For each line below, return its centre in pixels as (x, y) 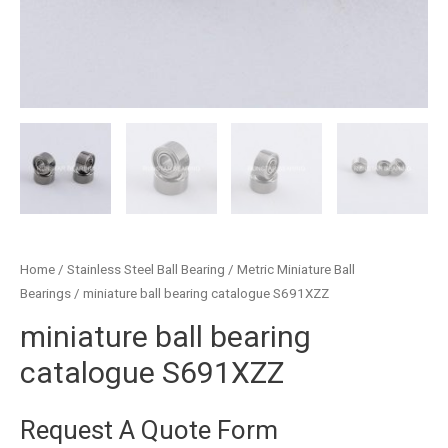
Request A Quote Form (149, 429)
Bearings (45, 293)
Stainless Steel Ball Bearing (146, 269)
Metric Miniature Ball (296, 269)
